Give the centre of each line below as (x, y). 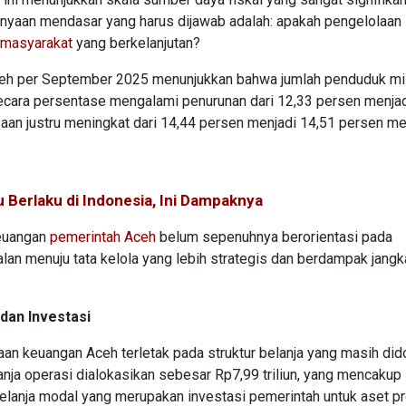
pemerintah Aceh (103, 237)
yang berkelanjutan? (136, 43)
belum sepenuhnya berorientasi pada (274, 237)
